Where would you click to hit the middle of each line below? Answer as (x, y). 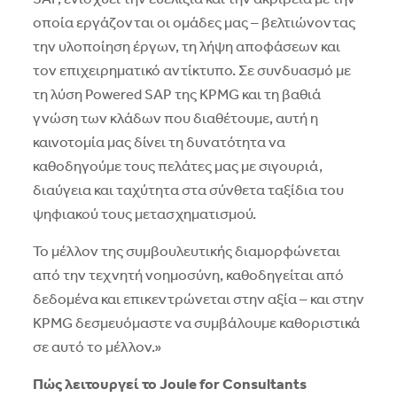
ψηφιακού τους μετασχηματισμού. (144, 214)
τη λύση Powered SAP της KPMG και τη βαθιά (176, 95)
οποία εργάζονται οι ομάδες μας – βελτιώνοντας (194, 23)
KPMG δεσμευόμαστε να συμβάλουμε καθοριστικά (196, 323)
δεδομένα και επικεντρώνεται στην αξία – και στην (198, 300)
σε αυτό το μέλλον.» (97, 347)
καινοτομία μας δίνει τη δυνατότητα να (159, 143)
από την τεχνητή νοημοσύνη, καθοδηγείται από (188, 276)
